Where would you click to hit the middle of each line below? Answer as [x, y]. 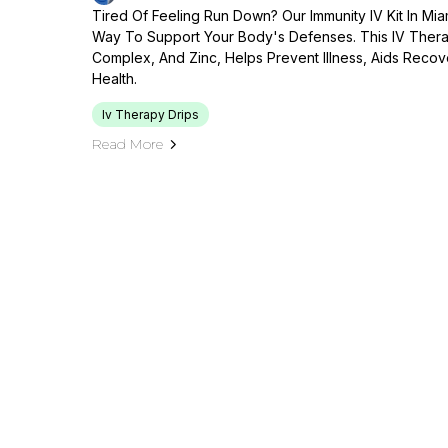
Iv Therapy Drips [150, 114]
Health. [114, 78]
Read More [127, 144]
